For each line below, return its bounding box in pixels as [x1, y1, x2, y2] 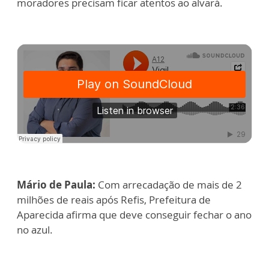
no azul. [17, 223, 53, 237]
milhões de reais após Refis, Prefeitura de [17, 193, 211, 207]
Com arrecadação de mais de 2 [95, 178, 242, 192]
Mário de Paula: [17, 178, 95, 192]
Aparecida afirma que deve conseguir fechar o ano [17, 208, 252, 222]
